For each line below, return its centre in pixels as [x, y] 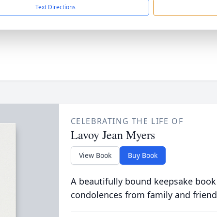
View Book [95, 155]
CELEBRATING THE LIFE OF [127, 121]
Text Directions [55, 7]
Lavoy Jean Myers [113, 135]
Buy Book [142, 155]
